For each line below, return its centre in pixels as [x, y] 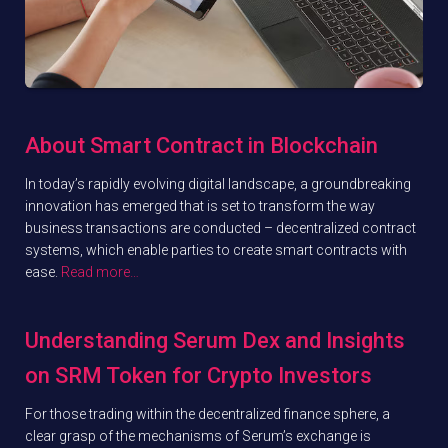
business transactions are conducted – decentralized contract [220, 228]
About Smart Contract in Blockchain [201, 146]
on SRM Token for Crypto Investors [198, 376]
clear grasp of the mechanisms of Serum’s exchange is [198, 436]
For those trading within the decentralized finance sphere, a [207, 414]
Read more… [98, 272]
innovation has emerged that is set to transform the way [200, 206]
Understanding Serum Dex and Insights [215, 341]
